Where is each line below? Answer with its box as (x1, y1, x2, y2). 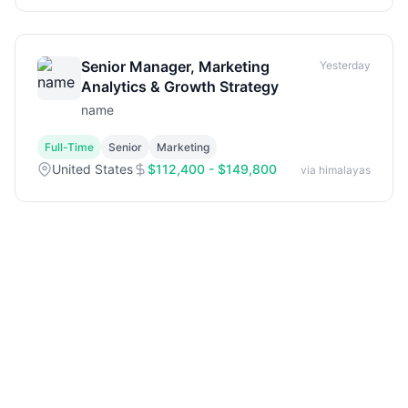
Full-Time (45, 140, 94, 154)
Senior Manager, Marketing (81, 57, 270, 76)
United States (52, 161, 133, 177)
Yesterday (320, 58, 371, 72)
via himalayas (301, 162, 371, 177)
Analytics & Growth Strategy (81, 77, 279, 96)
